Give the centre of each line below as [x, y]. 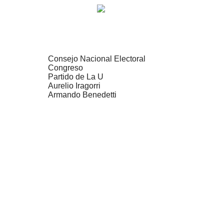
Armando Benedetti [82, 94]
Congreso [65, 67]
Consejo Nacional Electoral [97, 58]
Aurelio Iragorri [74, 85]
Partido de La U [76, 76]
